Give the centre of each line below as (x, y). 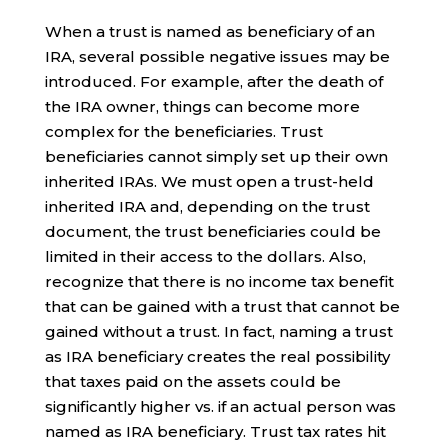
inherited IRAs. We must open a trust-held (209, 181)
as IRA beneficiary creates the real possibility (217, 356)
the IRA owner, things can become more (202, 106)
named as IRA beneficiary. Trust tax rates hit (215, 431)
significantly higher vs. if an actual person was (220, 406)
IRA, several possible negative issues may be (217, 56)
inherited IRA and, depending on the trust (207, 206)
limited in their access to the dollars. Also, (205, 256)
